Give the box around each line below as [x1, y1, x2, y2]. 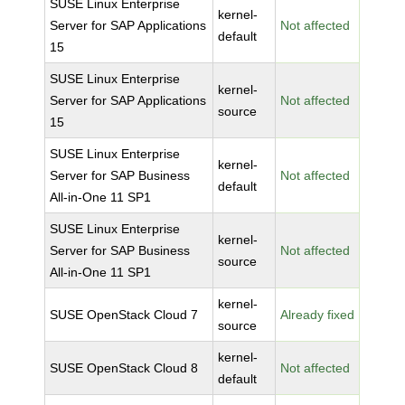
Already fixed [280, 307, 355, 322]
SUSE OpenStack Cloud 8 [50, 361, 199, 375]
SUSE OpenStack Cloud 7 [50, 307, 199, 322]
